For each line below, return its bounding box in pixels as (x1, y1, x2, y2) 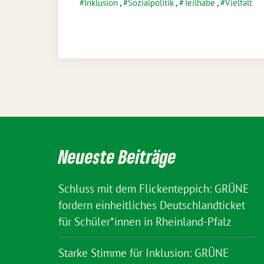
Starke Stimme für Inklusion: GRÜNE (58, 246, 229, 260)
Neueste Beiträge (58, 145, 176, 168)
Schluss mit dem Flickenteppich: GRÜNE (58, 181, 249, 196)
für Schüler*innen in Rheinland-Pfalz (58, 214, 232, 229)
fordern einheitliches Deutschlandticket (58, 198, 245, 212)
